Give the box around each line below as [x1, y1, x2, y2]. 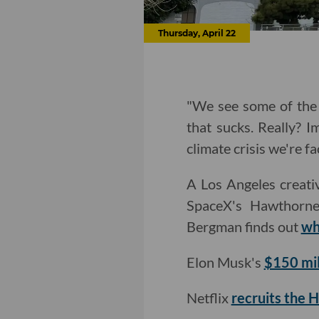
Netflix [186, 289, 231, 307]
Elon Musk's [186, 253, 264, 271]
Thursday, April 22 [157, 28, 236, 39]
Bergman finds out [186, 218, 301, 236]
